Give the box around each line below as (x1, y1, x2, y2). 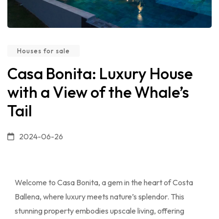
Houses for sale (17, 46, 70, 55)
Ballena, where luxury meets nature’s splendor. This (15, 191, 184, 201)
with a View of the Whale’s (7, 82, 189, 102)
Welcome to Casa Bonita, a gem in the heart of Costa (15, 177, 193, 187)
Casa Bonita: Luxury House (7, 63, 193, 83)
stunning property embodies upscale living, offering (15, 205, 184, 216)
